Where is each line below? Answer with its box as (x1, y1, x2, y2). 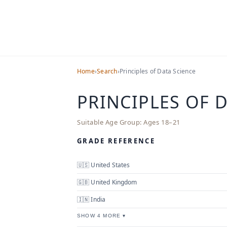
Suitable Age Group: (77, 117, 142, 127)
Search (97, 67, 118, 75)
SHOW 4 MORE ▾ (77, 212, 126, 218)
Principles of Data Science (119, 67, 196, 75)
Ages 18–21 (141, 117, 180, 127)
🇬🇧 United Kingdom (77, 177, 137, 186)
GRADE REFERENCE (77, 136, 156, 145)
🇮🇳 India (77, 195, 106, 204)
